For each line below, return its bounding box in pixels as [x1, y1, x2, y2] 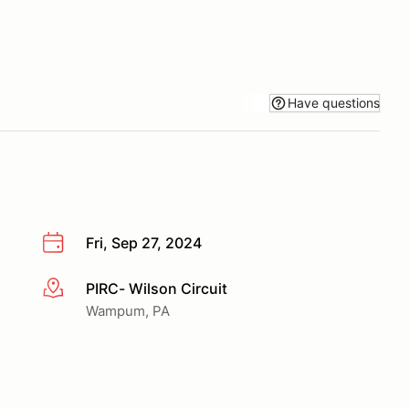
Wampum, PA [86, 301, 170, 320]
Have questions [288, 94, 380, 110]
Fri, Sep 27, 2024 [86, 234, 202, 252]
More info [41, 279, 108, 299]
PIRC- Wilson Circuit [86, 278, 227, 298]
